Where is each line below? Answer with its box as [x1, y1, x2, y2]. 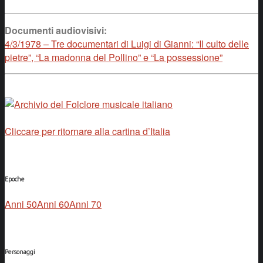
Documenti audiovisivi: [5, 23, 107, 37]
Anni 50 [5, 197, 37, 211]
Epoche [5, 175, 25, 183]
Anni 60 [37, 197, 69, 211]
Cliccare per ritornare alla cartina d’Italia [5, 124, 170, 138]
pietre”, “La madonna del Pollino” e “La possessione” [5, 50, 222, 64]
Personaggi [5, 248, 35, 255]
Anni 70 [69, 197, 102, 211]
